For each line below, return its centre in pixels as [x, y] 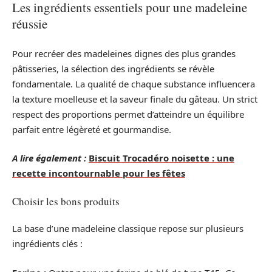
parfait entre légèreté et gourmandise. [92, 129]
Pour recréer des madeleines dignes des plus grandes [124, 53]
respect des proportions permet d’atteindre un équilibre [128, 114]
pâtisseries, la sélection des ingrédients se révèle [113, 68]
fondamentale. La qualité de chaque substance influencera [134, 83]
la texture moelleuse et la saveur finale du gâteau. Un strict [135, 99]
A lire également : [49, 158]
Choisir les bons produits [66, 201]
